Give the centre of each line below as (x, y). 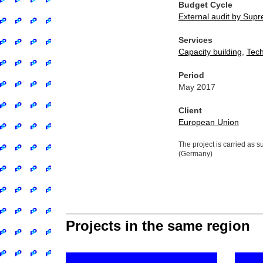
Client (190, 110)
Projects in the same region (158, 226)
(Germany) (195, 154)
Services (195, 40)
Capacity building (210, 52)
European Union (208, 122)
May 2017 (197, 87)
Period (191, 75)
